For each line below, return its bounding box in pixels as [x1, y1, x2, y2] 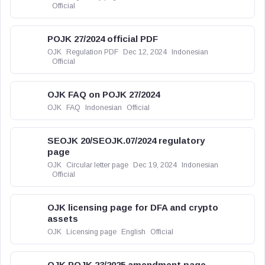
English [121, 228, 146, 236]
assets [47, 214, 78, 224]
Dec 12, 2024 [123, 48, 167, 56]
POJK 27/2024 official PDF [47, 34, 158, 44]
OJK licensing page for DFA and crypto [47, 202, 218, 212]
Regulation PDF [66, 48, 118, 56]
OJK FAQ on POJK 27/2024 [47, 89, 160, 99]
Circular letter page [66, 161, 128, 169]
